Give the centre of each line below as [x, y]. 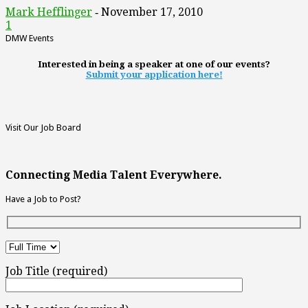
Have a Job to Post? [43, 199]
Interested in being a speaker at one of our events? [154, 64]
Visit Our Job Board [43, 127]
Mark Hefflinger [49, 12]
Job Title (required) [56, 272]
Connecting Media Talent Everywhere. [114, 175]
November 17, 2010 [152, 12]
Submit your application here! [154, 74]
